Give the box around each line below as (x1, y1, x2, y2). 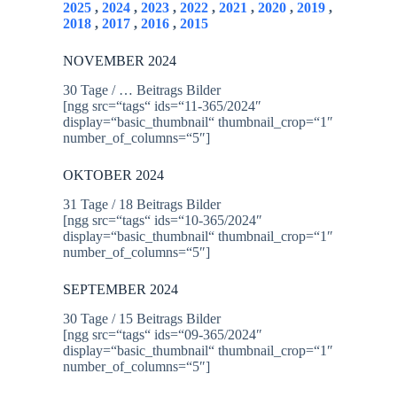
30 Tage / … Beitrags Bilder (63, 82, 222, 98)
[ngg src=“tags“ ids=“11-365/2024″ (63, 98, 262, 114)
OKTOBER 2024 (63, 167, 165, 183)
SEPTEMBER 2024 (63, 281, 179, 297)
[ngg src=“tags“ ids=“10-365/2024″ (63, 212, 263, 228)
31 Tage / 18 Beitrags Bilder (63, 196, 222, 212)
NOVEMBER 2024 (63, 53, 177, 69)
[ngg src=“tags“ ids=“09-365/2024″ (63, 326, 263, 342)
